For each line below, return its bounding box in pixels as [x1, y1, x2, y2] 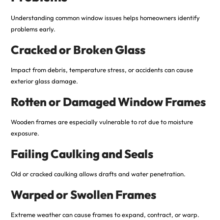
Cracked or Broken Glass [10, 42, 145, 57]
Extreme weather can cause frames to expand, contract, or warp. [10, 210, 199, 219]
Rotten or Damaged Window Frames [10, 94, 206, 109]
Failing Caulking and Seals [10, 146, 153, 161]
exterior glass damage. [10, 77, 78, 85]
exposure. [10, 129, 39, 137]
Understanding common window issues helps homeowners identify [10, 13, 200, 22]
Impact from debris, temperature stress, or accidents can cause [10, 65, 193, 74]
